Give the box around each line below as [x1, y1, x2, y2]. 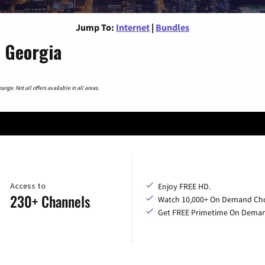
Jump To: [76, 21, 114, 33]
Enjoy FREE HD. [158, 180, 211, 192]
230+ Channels [9, 190, 91, 212]
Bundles [156, 21, 189, 33]
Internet [116, 21, 150, 33]
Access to [9, 180, 46, 192]
